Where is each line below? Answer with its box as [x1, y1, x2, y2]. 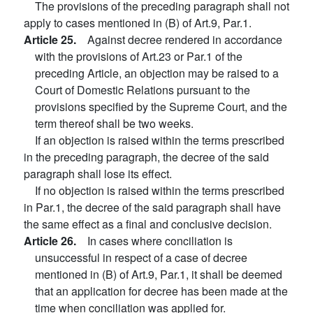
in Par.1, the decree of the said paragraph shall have [24, 199, 281, 215]
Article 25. [24, 31, 87, 48]
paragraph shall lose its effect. [24, 166, 172, 182]
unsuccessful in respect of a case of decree [35, 249, 247, 265]
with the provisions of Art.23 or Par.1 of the [35, 48, 242, 64]
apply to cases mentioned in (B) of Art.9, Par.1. [24, 15, 252, 31]
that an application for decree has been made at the [35, 283, 288, 299]
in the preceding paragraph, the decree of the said [24, 149, 269, 165]
